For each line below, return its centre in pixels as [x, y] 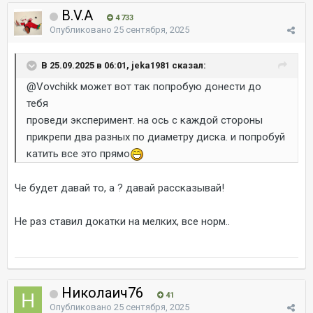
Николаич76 [102, 293]
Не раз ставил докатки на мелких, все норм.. [124, 221]
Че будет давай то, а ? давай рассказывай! [121, 188]
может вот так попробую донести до [169, 87]
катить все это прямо [78, 154]
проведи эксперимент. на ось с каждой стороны [145, 120]
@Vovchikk [52, 87]
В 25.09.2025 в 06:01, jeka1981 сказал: [124, 65]
